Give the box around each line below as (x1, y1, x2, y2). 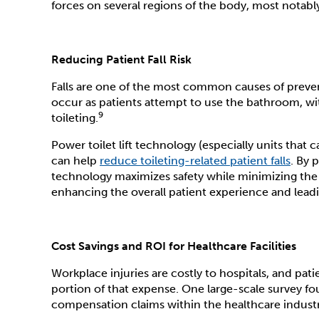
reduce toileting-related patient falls (100, 154, 291, 167)
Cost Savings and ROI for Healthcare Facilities (51, 239, 296, 253)
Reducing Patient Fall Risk (51, 53, 192, 66)
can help (51, 154, 100, 167)
